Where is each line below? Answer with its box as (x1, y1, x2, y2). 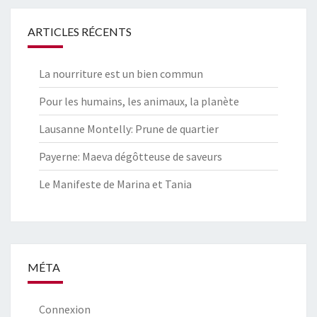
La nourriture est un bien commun (39, 67, 203, 81)
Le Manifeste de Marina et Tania (39, 177, 192, 192)
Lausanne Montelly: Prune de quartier (39, 122, 219, 137)
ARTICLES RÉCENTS (28, 25, 132, 39)
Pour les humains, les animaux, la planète (39, 94, 239, 109)
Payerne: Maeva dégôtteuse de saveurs (39, 149, 222, 164)
